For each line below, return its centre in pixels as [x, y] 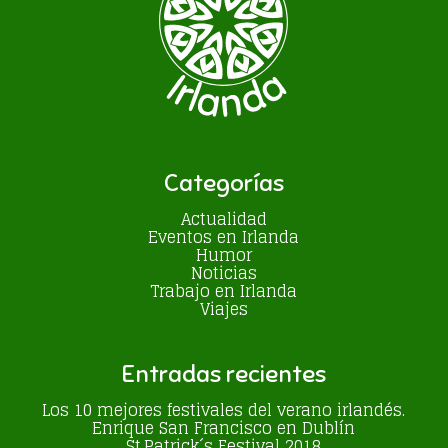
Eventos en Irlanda [224, 236]
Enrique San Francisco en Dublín [224, 427]
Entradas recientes [224, 373]
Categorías [223, 182]
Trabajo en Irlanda [224, 290]
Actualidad [223, 218]
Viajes [223, 308]
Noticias [223, 272]
